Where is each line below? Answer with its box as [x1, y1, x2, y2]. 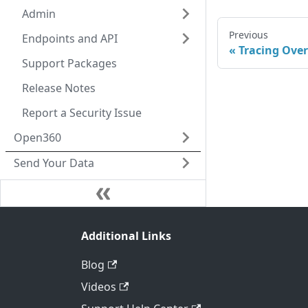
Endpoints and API [22, 31, 118, 46]
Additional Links [81, 228, 171, 243]
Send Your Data [14, 155, 94, 170]
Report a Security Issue [22, 105, 142, 120]
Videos [81, 279, 116, 294]
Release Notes [22, 80, 96, 96]
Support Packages [22, 56, 117, 71]
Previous [229, 28, 268, 42]
